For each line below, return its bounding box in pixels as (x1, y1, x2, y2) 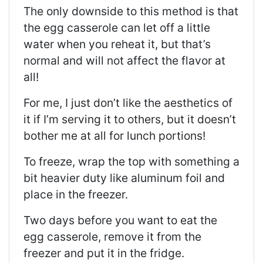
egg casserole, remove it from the (23, 230, 201, 244)
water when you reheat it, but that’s (23, 37, 211, 52)
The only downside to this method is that (23, 4, 238, 19)
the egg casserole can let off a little (23, 21, 210, 35)
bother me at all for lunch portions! (23, 129, 205, 143)
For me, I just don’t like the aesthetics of (23, 96, 232, 110)
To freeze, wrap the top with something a (23, 154, 240, 169)
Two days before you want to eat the (23, 213, 217, 228)
